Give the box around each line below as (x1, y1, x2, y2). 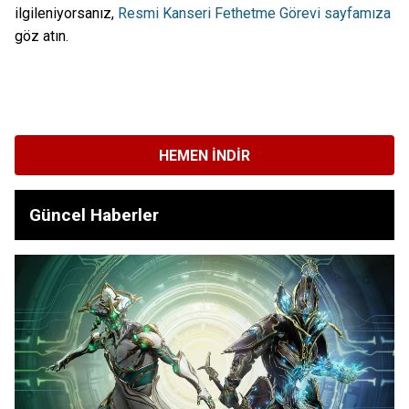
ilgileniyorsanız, (15, 5, 118, 23)
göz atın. (15, 27, 68, 46)
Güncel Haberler (29, 204, 159, 226)
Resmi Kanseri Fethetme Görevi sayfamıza (118, 5, 391, 23)
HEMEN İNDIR (159, 146, 250, 164)
